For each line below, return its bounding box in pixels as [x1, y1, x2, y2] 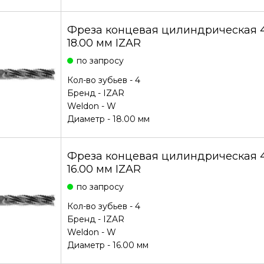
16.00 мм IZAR [67, 163, 141, 176]
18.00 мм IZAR [67, 37, 141, 49]
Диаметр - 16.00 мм [67, 240, 148, 250]
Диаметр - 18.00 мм [67, 114, 150, 124]
